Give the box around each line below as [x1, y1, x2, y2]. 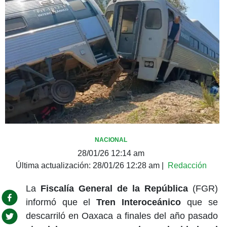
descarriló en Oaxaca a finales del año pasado [25, 210, 218, 221]
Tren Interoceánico [96, 197, 181, 207]
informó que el [25, 197, 97, 207]
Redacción [167, 161, 207, 170]
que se [181, 197, 218, 207]
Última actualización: [15, 161, 93, 170]
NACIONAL [95, 136, 127, 143]
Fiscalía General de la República [40, 183, 188, 194]
